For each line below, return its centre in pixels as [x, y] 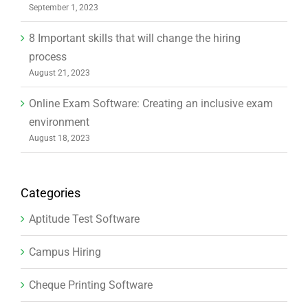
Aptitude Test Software [84, 219]
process [48, 57]
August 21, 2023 [59, 73]
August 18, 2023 [59, 139]
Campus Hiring [65, 252]
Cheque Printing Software [91, 285]
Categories [51, 193]
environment [59, 122]
